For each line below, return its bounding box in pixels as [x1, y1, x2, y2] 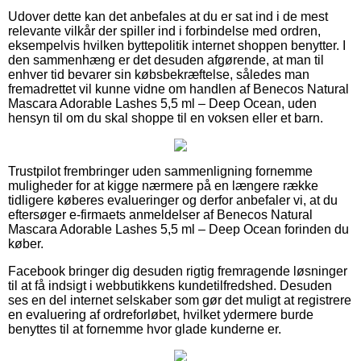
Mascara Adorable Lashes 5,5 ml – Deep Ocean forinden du [8, 222, 349, 236]
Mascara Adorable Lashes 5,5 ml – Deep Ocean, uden [8, 96, 317, 110]
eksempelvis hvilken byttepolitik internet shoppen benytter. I [8, 38, 346, 52]
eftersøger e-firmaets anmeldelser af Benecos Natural [8, 207, 313, 222]
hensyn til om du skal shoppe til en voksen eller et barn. [8, 110, 323, 125]
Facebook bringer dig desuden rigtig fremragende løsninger [8, 263, 347, 278]
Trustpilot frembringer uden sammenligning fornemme [8, 164, 313, 178]
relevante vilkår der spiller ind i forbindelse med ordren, [8, 23, 321, 38]
